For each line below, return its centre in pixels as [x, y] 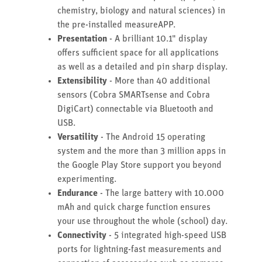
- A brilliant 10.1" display [157, 39]
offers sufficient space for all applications [138, 53]
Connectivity [82, 235]
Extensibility [82, 81]
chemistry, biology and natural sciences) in [141, 11]
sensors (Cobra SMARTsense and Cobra [134, 95]
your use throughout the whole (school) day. [142, 221]
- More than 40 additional [158, 81]
